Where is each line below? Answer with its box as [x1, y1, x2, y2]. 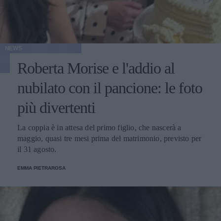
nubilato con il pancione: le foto [17, 78, 202, 97]
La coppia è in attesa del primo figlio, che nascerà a [17, 123, 182, 132]
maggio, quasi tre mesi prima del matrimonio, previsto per [17, 134, 202, 143]
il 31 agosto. [17, 145, 57, 153]
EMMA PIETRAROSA [17, 165, 66, 171]
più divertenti [17, 98, 95, 116]
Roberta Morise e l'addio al [17, 59, 175, 77]
